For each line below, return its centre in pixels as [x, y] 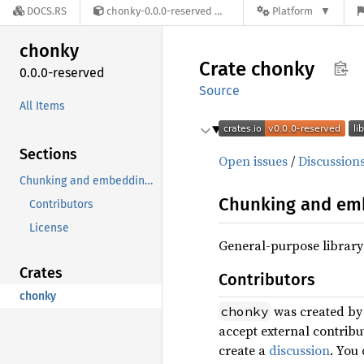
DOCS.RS [47, 11]
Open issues [253, 161]
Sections [48, 154]
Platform [292, 11]
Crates [41, 273]
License [49, 227]
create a [244, 350]
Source [219, 91]
